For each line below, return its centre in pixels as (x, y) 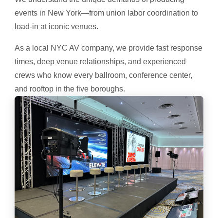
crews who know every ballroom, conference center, (103, 75)
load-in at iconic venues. (56, 27)
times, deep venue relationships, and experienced (100, 62)
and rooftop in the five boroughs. (70, 89)
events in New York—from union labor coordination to (106, 13)
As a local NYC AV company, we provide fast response (109, 48)
